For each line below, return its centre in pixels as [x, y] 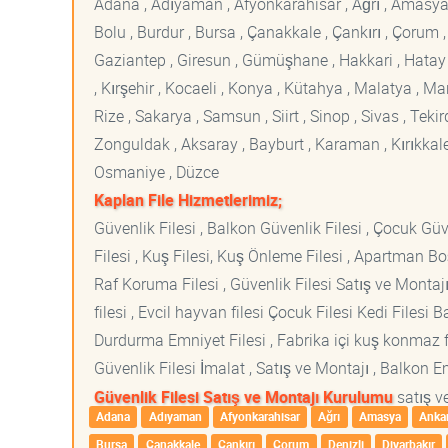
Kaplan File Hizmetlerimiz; [188, 200]
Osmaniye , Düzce [156, 172]
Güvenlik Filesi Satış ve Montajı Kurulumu [243, 397]
